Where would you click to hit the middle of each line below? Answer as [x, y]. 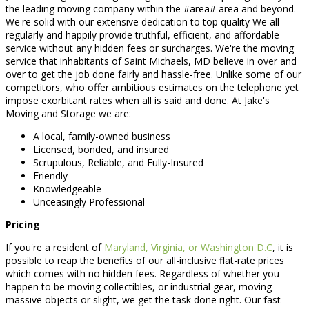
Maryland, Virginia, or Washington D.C [188, 247]
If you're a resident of [55, 247]
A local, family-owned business [102, 136]
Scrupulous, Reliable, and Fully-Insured [118, 162]
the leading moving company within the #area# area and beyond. [151, 8]
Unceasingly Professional [89, 201]
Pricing [23, 224]
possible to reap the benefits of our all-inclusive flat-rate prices [145, 260]
